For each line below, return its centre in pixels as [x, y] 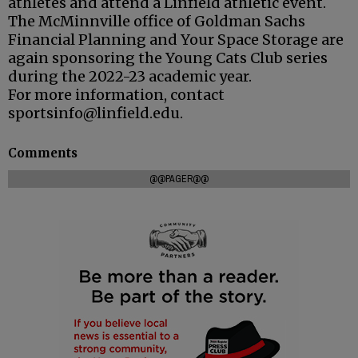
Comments [43, 153]
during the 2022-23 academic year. [130, 77]
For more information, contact [116, 95]
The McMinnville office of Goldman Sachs [157, 22]
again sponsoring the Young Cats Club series [168, 58]
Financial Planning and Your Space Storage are [176, 40]
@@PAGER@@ [179, 179]
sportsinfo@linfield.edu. [95, 113]
